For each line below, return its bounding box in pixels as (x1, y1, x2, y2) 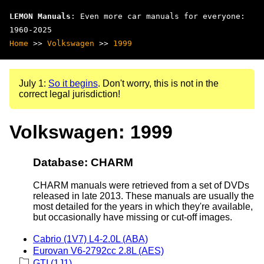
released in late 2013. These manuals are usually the (33, 190, 254, 201)
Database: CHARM (33, 156, 133, 169)
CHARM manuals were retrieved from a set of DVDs (33, 180, 249, 190)
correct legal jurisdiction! (19, 89, 120, 99)
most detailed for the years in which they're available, (33, 201, 253, 212)
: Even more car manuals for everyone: (71, 12, 245, 21)
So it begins (48, 78, 98, 88)
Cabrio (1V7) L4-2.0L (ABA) (33, 233, 148, 244)
